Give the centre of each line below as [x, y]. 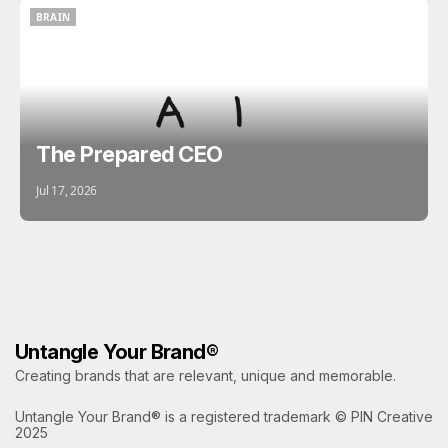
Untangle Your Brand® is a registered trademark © [183, 416]
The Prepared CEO [129, 154]
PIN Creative [392, 416]
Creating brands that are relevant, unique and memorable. [205, 375]
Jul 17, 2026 [67, 190]
